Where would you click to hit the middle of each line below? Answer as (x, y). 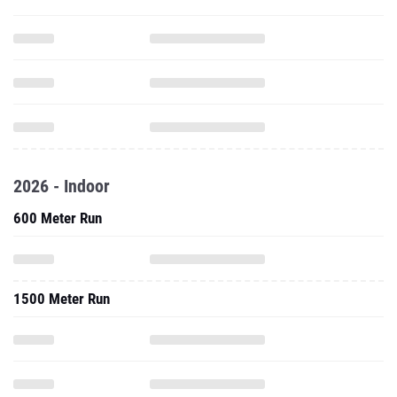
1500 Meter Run (62, 299)
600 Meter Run (58, 218)
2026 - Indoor (62, 186)
